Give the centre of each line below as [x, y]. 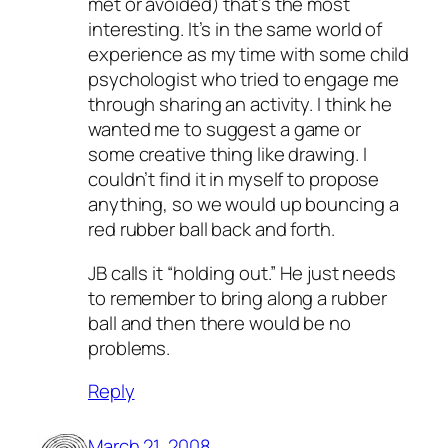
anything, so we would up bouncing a [243, 204]
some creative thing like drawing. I [227, 154]
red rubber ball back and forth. [211, 229]
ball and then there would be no [219, 322]
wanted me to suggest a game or [224, 129]
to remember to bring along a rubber [237, 297]
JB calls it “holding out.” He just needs [242, 272]
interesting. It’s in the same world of [235, 29]
